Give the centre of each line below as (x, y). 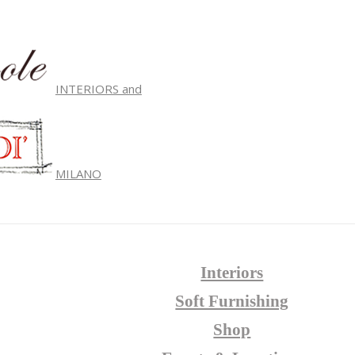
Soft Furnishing (232, 302)
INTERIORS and (98, 88)
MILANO (78, 173)
